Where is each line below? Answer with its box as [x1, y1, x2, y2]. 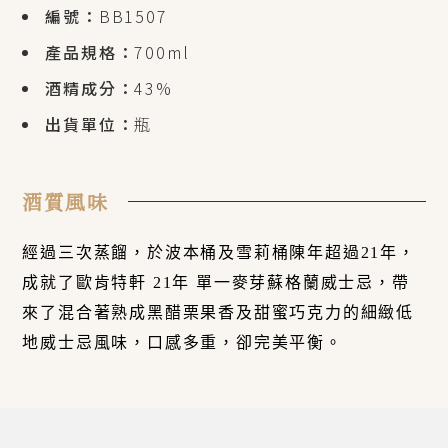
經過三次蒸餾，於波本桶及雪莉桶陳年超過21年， [22, 243, 416, 261]
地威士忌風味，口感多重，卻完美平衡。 [22, 333, 343, 351]
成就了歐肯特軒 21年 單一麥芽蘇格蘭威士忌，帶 [22, 273, 410, 291]
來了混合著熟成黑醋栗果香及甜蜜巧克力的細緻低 [22, 303, 415, 321]
